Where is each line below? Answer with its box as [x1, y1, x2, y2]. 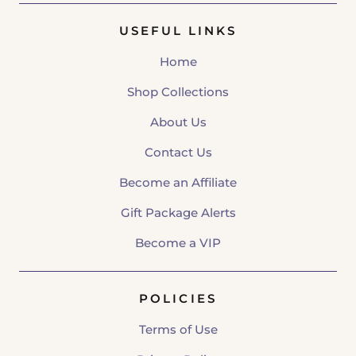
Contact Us [144, 145, 212, 160]
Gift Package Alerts [120, 205, 236, 220]
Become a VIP [135, 235, 221, 250]
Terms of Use [138, 322, 218, 337]
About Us [149, 114, 207, 130]
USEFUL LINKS [118, 23, 238, 38]
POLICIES [139, 291, 217, 306]
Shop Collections [127, 84, 229, 99]
